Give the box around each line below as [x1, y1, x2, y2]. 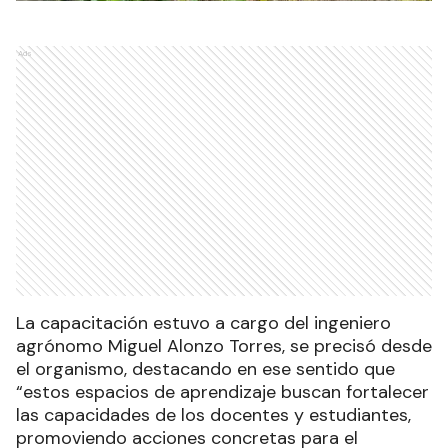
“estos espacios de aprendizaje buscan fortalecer [16, 380, 429, 405]
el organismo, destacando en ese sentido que [16, 357, 395, 382]
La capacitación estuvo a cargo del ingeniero [16, 311, 391, 336]
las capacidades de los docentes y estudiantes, [16, 403, 411, 428]
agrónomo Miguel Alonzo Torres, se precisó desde [16, 334, 432, 359]
